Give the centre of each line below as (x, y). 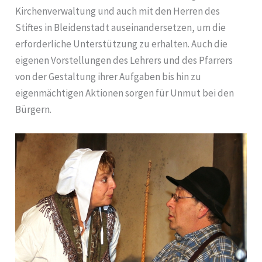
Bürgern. (34, 110)
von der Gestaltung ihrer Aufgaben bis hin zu (108, 77)
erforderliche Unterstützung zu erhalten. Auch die (122, 44)
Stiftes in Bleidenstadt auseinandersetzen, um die (121, 28)
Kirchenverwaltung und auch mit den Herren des (118, 11)
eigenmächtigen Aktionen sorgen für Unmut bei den (125, 93)
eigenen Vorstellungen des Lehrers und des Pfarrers (124, 61)
